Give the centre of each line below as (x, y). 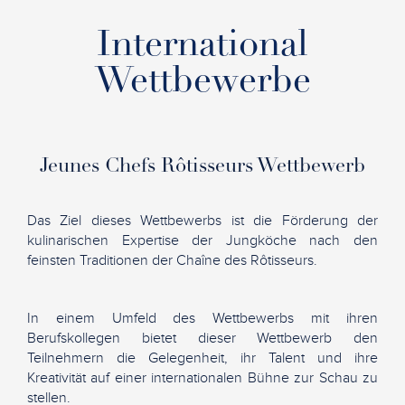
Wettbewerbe (202, 83)
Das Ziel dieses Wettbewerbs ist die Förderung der (202, 220)
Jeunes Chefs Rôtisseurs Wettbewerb (202, 167)
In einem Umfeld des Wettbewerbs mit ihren (202, 318)
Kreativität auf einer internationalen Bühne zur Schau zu (202, 377)
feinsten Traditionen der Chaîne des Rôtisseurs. (172, 260)
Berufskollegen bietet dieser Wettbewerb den (202, 338)
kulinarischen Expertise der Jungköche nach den (202, 240)
